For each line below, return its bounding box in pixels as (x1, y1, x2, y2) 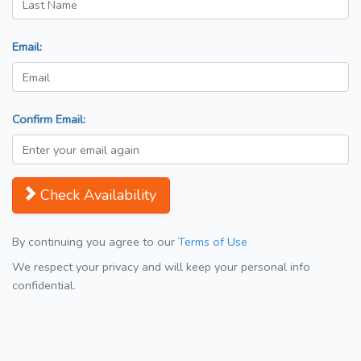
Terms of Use (178, 234, 247, 251)
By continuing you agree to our (12, 234, 178, 251)
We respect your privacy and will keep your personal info (12, 259, 310, 276)
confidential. (12, 277, 76, 294)
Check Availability (40, 185, 156, 205)
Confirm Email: (12, 111, 85, 128)
